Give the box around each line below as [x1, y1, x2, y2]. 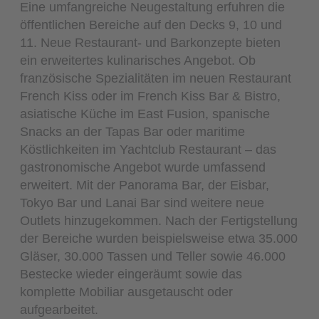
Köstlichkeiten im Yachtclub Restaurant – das [20, 142, 277, 157]
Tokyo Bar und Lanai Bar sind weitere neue [20, 195, 265, 211]
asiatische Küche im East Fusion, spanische [20, 106, 271, 122]
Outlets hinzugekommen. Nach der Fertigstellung [20, 213, 298, 229]
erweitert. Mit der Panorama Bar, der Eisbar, [20, 177, 270, 193]
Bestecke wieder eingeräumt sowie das [20, 266, 243, 282]
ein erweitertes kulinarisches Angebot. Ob [20, 53, 256, 68]
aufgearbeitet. [20, 302, 99, 318]
